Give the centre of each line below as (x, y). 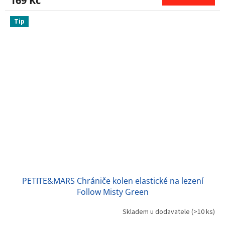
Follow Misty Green (113, 192)
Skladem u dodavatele (157, 212)
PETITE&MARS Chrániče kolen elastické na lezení (113, 181)
